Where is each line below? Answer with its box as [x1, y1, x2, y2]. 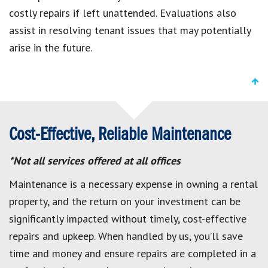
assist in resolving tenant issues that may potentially [9, 23, 251, 37]
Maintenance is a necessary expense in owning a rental [9, 176, 258, 191]
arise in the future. [9, 40, 92, 54]
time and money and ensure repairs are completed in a [9, 246, 256, 260]
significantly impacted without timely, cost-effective [9, 211, 246, 226]
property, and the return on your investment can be [9, 194, 240, 208]
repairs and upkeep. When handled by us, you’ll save [9, 229, 243, 243]
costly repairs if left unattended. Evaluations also [9, 5, 236, 20]
